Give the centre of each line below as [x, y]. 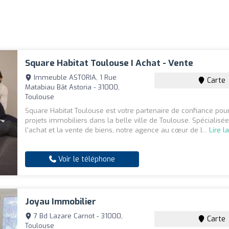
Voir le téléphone [86, 159]
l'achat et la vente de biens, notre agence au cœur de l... [117, 130]
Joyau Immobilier [61, 202]
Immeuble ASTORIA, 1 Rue [74, 78]
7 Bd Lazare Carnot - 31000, [77, 216]
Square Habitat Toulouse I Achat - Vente [109, 63]
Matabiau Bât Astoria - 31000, [73, 87]
